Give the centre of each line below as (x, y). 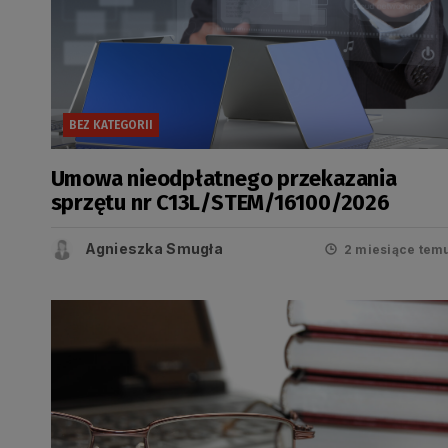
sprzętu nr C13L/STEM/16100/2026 (220, 202)
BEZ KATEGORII (110, 125)
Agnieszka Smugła (153, 248)
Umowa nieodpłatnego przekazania (223, 178)
